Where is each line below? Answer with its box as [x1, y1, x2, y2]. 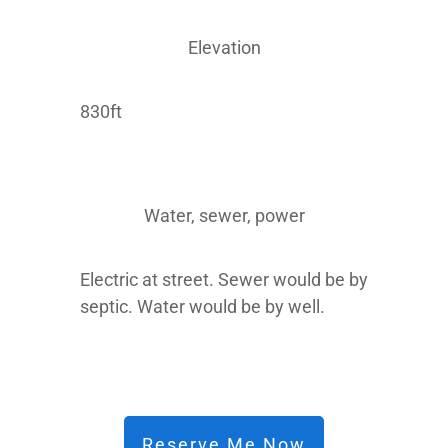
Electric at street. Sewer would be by [80, 269, 368, 290]
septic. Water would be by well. [80, 296, 329, 317]
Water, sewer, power [143, 205, 305, 226]
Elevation [187, 37, 261, 58]
